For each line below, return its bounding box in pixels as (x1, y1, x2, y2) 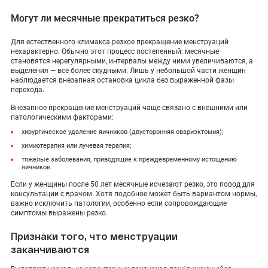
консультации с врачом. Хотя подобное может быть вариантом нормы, (11, 190, 257, 198)
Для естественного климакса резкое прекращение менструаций (11, 38, 229, 46)
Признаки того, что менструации (11, 230, 178, 242)
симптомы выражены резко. (11, 209, 108, 217)
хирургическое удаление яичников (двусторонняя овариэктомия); (22, 128, 223, 136)
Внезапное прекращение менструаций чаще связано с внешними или (11, 103, 248, 112)
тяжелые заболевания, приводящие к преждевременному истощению (22, 156, 237, 163)
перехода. (11, 86, 44, 94)
